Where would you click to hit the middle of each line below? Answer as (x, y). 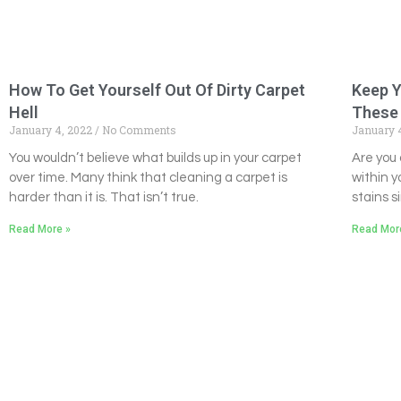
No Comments (138, 129)
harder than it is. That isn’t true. (104, 197)
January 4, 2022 (52, 129)
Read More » (40, 229)
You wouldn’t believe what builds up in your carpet (155, 158)
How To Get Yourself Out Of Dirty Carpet (157, 90)
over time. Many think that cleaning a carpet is (148, 177)
